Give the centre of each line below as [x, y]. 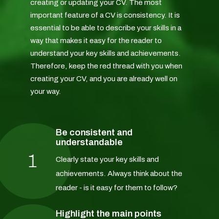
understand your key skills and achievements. [106, 53]
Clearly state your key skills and [107, 159]
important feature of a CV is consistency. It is [105, 15]
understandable [89, 142]
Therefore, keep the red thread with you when [107, 66]
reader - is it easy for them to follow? [116, 188]
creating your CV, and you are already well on [104, 79]
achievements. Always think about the [119, 174]
